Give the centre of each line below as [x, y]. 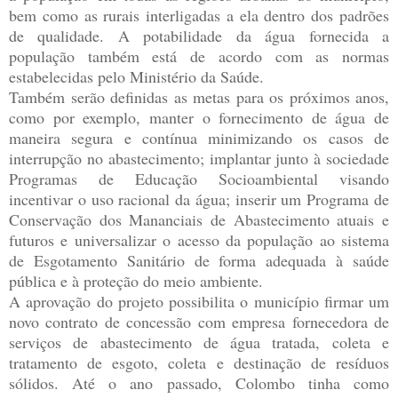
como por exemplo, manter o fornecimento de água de [199, 117]
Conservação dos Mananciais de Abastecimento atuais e [199, 219]
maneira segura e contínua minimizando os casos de [199, 137]
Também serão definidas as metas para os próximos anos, [199, 96]
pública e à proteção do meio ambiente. [136, 280]
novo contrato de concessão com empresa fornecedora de [199, 321]
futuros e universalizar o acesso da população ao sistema [199, 239]
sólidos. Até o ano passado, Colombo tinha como [199, 382]
